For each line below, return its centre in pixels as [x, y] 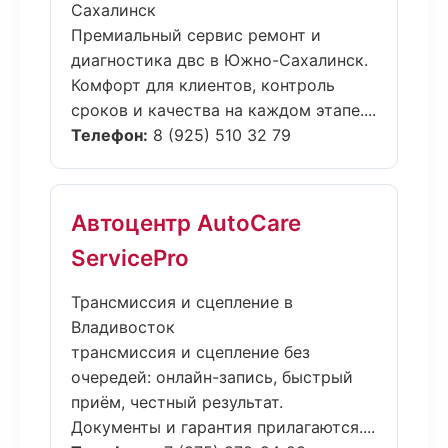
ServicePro [130, 257]
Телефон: [109, 135]
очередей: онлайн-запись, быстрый [212, 377]
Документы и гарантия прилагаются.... [223, 427]
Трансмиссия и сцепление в [182, 302]
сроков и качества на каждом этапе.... [223, 110]
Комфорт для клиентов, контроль [203, 85]
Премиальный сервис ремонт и [196, 35]
